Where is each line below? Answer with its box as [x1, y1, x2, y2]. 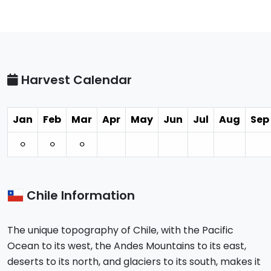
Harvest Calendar [18, 71, 132, 89]
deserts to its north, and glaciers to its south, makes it [7, 255, 261, 269]
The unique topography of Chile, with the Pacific [7, 223, 233, 238]
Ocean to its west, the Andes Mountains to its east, [7, 239, 246, 253]
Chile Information [23, 187, 135, 204]
